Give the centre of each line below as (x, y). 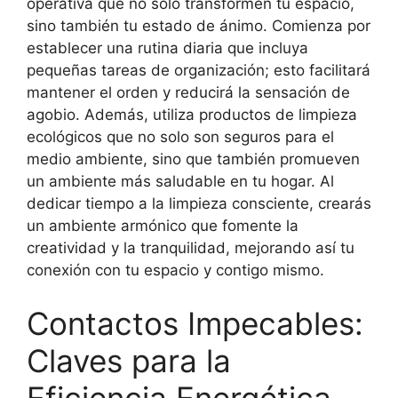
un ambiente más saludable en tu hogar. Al (180, 182)
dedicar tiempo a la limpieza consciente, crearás (199, 204)
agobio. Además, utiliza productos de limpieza (192, 115)
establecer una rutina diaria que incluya (167, 48)
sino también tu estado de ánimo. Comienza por (199, 26)
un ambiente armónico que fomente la (163, 226)
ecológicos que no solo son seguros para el (180, 137)
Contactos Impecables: (195, 323)
